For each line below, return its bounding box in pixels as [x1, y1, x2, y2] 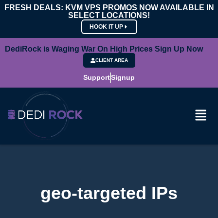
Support [83, 73, 110, 81]
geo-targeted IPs [40, 182, 178, 203]
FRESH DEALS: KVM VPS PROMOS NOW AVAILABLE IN [4, 3, 214, 12]
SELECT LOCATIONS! [68, 11, 150, 19]
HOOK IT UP [89, 23, 123, 30]
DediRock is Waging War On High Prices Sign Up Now [5, 45, 203, 53]
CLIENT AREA [95, 57, 128, 63]
